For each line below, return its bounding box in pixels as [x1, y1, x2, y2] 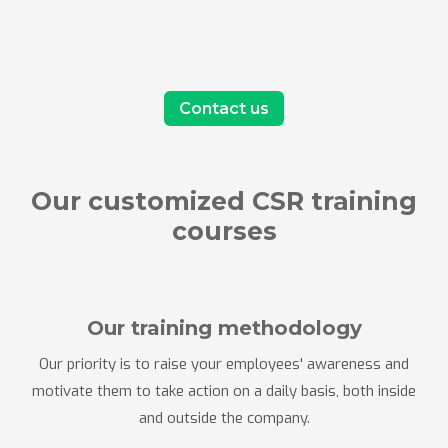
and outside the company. [138, 408, 310, 428]
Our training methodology [86, 316, 362, 340]
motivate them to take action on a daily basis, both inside [32, 381, 416, 401]
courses [171, 216, 277, 246]
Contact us [179, 99, 269, 118]
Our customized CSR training [31, 186, 417, 216]
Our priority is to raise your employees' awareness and [39, 354, 409, 374]
